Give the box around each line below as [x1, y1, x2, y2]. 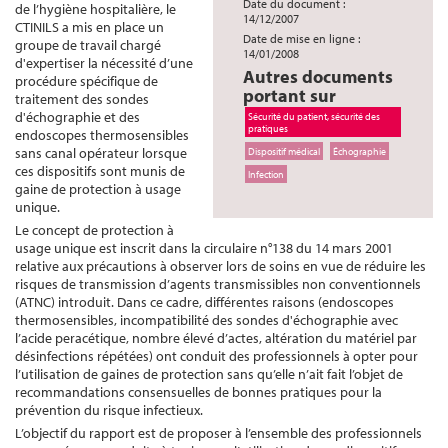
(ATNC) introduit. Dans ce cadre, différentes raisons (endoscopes [15, 293, 394, 311]
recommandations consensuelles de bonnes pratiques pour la [15, 383, 382, 401]
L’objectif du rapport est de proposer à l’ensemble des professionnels [15, 424, 422, 442]
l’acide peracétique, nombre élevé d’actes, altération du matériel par [15, 329, 417, 347]
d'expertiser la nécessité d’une [15, 54, 193, 72]
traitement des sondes [15, 90, 149, 108]
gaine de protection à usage [15, 180, 181, 198]
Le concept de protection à [15, 221, 174, 239]
